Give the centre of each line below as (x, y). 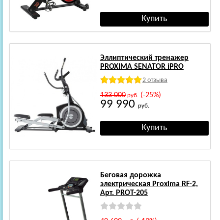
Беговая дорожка (130, 175)
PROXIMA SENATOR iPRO (142, 67)
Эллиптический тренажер (144, 58)
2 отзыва (155, 80)
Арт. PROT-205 (124, 193)
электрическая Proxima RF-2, (149, 184)
